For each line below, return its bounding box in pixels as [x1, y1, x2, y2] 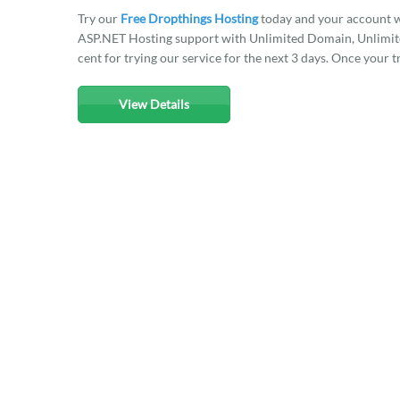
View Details [119, 96, 189, 112]
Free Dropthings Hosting [121, 11, 258, 26]
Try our [78, 11, 121, 26]
